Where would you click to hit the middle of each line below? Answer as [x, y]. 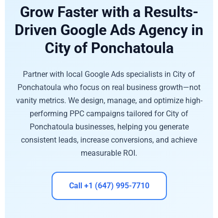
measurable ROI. [109, 153]
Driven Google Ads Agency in [109, 30]
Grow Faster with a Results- [109, 12]
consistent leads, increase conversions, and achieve [109, 140]
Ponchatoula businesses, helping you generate [109, 127]
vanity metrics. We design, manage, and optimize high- [109, 100]
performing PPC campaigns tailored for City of [109, 113]
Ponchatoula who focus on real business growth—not [109, 87]
